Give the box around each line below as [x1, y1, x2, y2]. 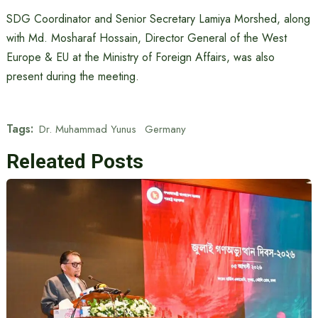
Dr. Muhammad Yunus [38, 121, 136, 137]
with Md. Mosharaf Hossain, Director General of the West [6, 30, 287, 47]
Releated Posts [6, 150, 143, 174]
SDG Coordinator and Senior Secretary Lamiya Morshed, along [6, 11, 310, 28]
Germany [144, 121, 186, 137]
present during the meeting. [6, 68, 139, 85]
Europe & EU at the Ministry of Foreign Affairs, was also [6, 49, 275, 66]
